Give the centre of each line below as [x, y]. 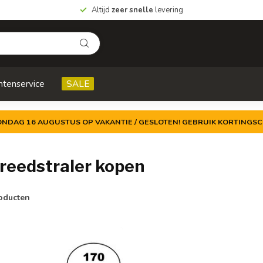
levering [168, 10]
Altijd [102, 10]
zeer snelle [132, 10]
